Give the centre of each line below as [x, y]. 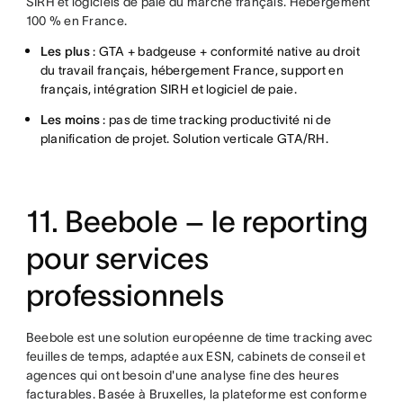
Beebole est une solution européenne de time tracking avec [199, 337]
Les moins [70, 120]
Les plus [67, 51]
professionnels [125, 296]
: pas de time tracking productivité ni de [215, 120]
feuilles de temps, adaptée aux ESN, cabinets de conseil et [195, 356]
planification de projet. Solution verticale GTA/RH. [184, 139]
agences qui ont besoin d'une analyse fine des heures [183, 375]
